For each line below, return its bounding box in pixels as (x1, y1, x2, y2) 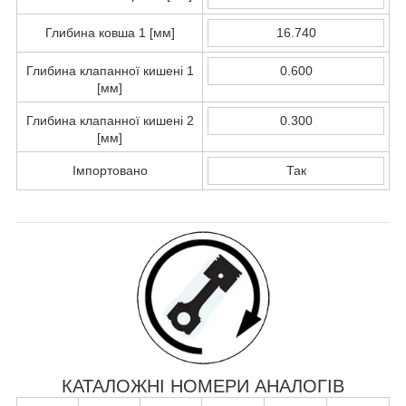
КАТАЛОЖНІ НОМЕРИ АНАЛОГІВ (62, 375, 344, 396)
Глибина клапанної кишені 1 (25, 63, 194, 78)
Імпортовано (72, 162, 148, 178)
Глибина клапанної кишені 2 (25, 112, 194, 128)
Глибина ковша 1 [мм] (44, 24, 175, 40)
